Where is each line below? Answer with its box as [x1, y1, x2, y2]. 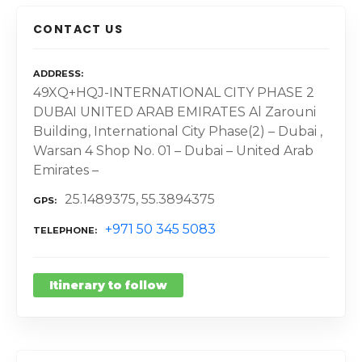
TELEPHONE [33, 225, 95, 237]
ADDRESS [33, 68, 81, 80]
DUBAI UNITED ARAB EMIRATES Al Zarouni [33, 103, 316, 120]
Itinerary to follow [49, 278, 167, 293]
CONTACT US [33, 21, 123, 38]
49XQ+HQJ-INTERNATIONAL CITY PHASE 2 [33, 84, 314, 100]
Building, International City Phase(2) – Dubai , [33, 123, 322, 139]
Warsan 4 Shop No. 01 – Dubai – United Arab [33, 142, 314, 158]
